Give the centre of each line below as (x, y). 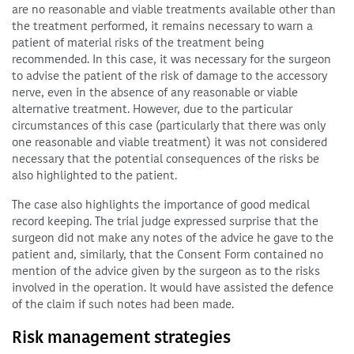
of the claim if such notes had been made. (123, 304)
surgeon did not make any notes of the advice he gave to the (173, 238)
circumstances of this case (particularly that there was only (169, 126)
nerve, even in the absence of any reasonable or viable (155, 92)
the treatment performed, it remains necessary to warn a (162, 26)
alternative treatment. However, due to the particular (152, 109)
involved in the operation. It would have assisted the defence (173, 288)
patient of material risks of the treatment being (138, 43)
